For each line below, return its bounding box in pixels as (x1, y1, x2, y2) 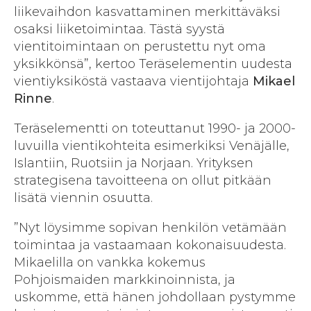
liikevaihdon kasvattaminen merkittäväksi (14, 4, 280, 20)
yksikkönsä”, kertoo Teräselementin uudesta (14, 56, 292, 72)
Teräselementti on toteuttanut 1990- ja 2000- (14, 121, 296, 137)
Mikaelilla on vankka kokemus (14, 255, 205, 271)
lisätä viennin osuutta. (14, 190, 153, 206)
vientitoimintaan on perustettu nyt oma (14, 39, 266, 55)
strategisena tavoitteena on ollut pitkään (14, 173, 271, 189)
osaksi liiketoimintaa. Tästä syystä (14, 22, 225, 37)
